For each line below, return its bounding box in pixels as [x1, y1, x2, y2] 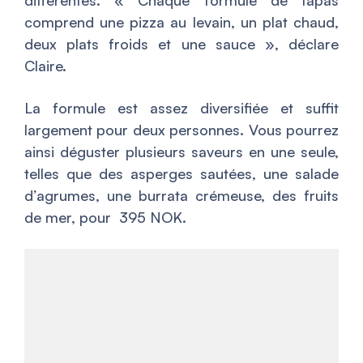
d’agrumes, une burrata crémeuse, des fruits [24, 186, 339, 204]
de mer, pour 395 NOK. [24, 207, 186, 226]
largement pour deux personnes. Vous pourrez [24, 120, 339, 139]
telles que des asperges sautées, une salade [24, 164, 339, 182]
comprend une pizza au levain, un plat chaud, [24, 12, 339, 31]
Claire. [24, 56, 66, 75]
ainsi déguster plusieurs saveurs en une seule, [24, 142, 339, 160]
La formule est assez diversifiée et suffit [24, 98, 339, 117]
